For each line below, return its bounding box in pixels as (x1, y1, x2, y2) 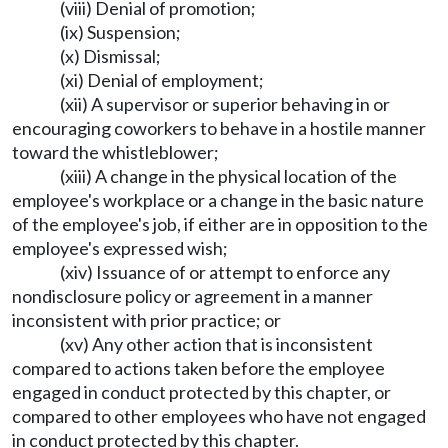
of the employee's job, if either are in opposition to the (12, 213, 428, 235)
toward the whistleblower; (12, 141, 219, 163)
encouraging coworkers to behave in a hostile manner (12, 117, 426, 139)
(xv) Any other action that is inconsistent (60, 333, 373, 355)
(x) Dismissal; (60, 45, 161, 67)
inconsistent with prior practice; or (12, 309, 281, 331)
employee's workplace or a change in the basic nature (12, 189, 424, 211)
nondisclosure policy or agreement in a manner (12, 285, 373, 307)
